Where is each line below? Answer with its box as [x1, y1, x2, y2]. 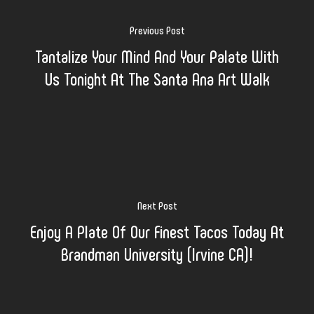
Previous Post [129, 22, 185, 36]
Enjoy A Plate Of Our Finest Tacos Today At [30, 219, 284, 242]
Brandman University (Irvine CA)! [61, 242, 253, 264]
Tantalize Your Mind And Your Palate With [35, 44, 279, 67]
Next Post [137, 198, 177, 212]
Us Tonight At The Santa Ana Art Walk [44, 67, 270, 89]
